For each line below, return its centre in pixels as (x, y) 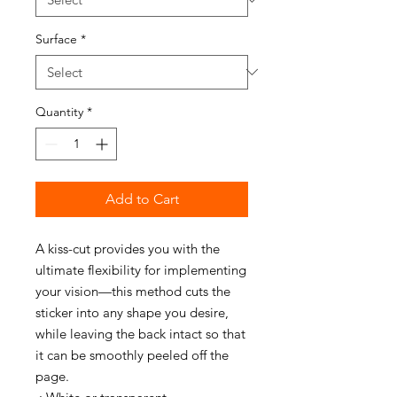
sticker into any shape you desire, (132, 312)
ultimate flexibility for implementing (141, 269)
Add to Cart (142, 198)
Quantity (59, 111)
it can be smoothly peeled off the (132, 354)
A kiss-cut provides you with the (128, 248)
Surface (56, 39)
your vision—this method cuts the (133, 291)
